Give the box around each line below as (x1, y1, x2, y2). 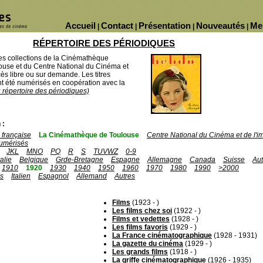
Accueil (65, 21, 96, 31)
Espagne (111, 156, 140, 164)
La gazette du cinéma (112, 240, 183, 248)
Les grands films (112, 248, 168, 256)
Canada (190, 156, 215, 164)
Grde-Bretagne (56, 156, 103, 164)
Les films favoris (112, 223, 168, 231)
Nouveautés (196, 21, 245, 31)
